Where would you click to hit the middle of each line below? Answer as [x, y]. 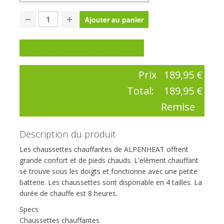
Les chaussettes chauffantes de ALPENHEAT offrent [104, 149]
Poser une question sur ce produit [82, 48]
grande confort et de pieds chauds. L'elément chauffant [109, 160]
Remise [178, 106]
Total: [142, 90]
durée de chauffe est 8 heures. [68, 193]
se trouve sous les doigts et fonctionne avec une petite [108, 171]
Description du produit [68, 134]
